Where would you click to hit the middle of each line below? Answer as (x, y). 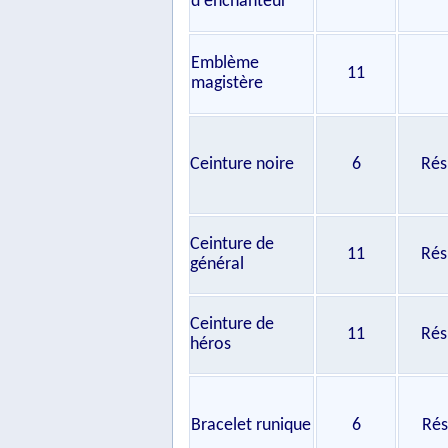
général (217, 264)
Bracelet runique (251, 425)
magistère (227, 83)
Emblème (225, 63)
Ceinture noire (242, 164)
